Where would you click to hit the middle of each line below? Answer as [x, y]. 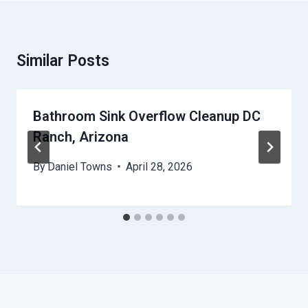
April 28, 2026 [159, 166]
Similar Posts [63, 60]
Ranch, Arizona [81, 136]
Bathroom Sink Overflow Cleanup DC [147, 116]
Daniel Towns [80, 166]
